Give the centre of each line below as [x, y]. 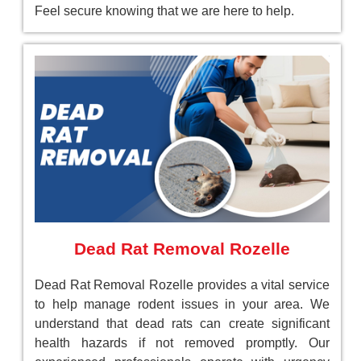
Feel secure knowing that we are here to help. [164, 11]
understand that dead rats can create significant [182, 324]
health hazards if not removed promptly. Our [182, 343]
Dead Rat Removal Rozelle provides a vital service [182, 285]
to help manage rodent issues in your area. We [182, 305]
